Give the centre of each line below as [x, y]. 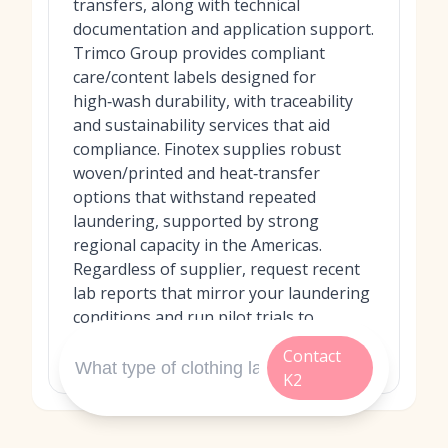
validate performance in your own [199, 341]
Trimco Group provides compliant [199, 53]
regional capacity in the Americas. [197, 245]
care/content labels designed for [194, 77]
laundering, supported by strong [196, 221]
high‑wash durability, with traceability [213, 101]
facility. [98, 365]
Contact [311, 356]
